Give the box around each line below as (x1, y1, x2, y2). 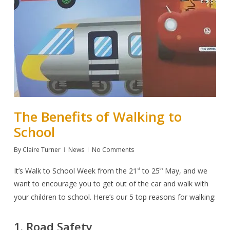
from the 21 (97, 165, 137, 176)
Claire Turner (22, 145, 61, 154)
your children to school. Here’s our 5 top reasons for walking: (13, 192, 216, 202)
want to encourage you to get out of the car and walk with (13, 179, 208, 189)
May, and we (162, 165, 207, 176)
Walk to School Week (25, 165, 98, 176)
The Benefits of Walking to (13, 107, 182, 126)
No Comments (91, 145, 134, 154)
